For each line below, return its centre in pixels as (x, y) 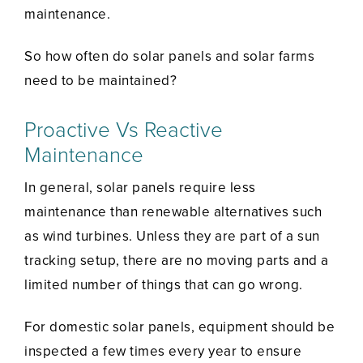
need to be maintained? (100, 81)
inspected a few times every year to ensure (163, 352)
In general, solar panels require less (140, 188)
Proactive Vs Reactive (124, 130)
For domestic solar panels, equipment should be (179, 327)
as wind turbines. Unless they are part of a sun (172, 237)
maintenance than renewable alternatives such (173, 212)
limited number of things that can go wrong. (164, 285)
